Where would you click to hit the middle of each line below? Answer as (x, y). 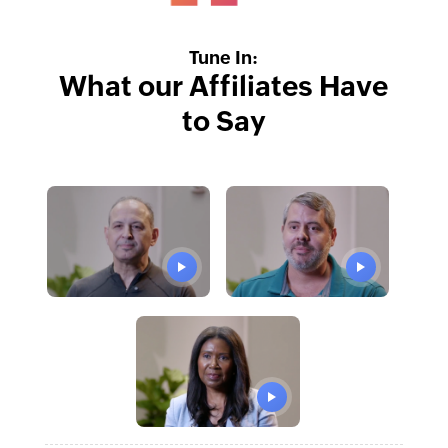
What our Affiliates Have (224, 86)
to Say (223, 121)
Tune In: (224, 58)
